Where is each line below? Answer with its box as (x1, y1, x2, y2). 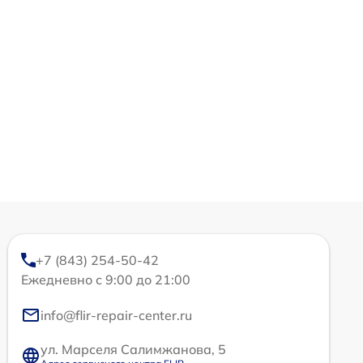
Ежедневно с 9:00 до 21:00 (21, 271, 190, 288)
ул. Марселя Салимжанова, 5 (41, 341, 226, 358)
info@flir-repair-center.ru (41, 307, 192, 324)
